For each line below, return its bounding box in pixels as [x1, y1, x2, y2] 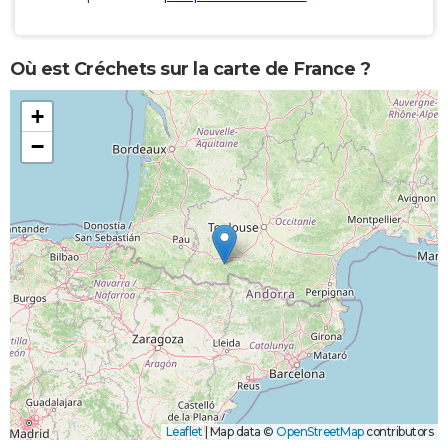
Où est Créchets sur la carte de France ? [10, 57, 370, 80]
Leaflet [165, 424, 202, 440]
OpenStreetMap [276, 424, 364, 440]
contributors [363, 424, 433, 440]
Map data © [207, 424, 276, 440]
